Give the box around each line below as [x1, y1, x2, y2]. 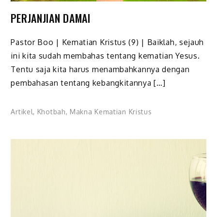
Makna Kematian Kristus [70, 108, 152, 116]
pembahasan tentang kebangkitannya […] [11, 78, 166, 88]
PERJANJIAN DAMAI [11, 10, 91, 26]
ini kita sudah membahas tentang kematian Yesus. [11, 51, 200, 61]
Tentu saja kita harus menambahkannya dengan [11, 64, 190, 75]
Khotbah [37, 108, 66, 116]
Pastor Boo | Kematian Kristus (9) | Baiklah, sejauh [11, 37, 204, 47]
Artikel [11, 108, 33, 116]
